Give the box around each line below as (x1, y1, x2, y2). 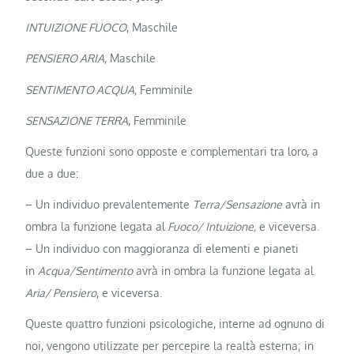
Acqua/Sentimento (38, 264, 134, 278)
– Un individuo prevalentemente (25, 198, 194, 212)
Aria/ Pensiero (25, 286, 97, 300)
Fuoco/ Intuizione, (165, 220, 257, 234)
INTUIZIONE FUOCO (25, 21, 127, 35)
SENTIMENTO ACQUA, (25, 82, 137, 96)
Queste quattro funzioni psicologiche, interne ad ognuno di (25, 317, 326, 331)
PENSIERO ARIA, (25, 51, 107, 66)
